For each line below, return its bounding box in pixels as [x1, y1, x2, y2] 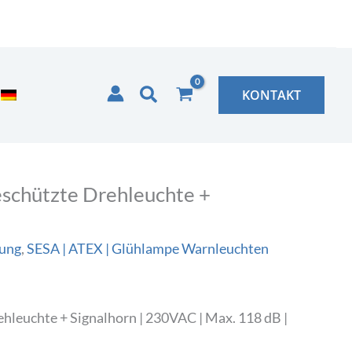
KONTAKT [242, 86, 301, 104]
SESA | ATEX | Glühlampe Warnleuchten [26, 240, 269, 257]
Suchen [139, 82, 200, 104]
